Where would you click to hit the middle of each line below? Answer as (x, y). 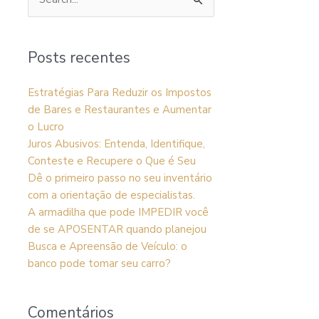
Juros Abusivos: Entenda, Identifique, (116, 144)
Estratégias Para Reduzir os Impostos (119, 93)
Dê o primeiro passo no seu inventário (120, 178)
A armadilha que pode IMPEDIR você (118, 212)
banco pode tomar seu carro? (99, 263)
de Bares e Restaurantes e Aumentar (119, 110)
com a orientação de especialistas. (111, 195)
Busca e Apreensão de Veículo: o (107, 246)
